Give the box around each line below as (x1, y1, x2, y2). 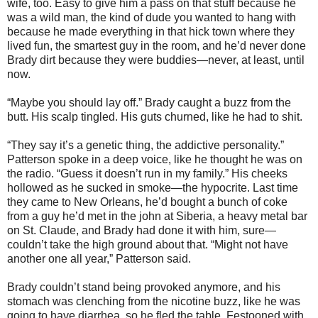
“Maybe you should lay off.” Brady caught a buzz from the (7, 96, 291, 109)
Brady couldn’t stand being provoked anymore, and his (7, 280, 280, 293)
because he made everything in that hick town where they (7, 25, 295, 38)
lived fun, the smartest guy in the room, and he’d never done (7, 39, 306, 52)
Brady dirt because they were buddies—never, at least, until (7, 53, 305, 66)
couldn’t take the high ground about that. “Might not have (7, 238, 288, 251)
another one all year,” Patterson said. (7, 252, 191, 265)
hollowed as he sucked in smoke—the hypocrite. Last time (7, 181, 298, 194)
